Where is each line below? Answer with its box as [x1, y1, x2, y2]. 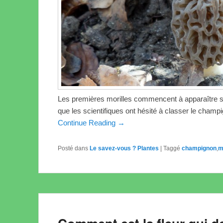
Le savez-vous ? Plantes [90, 144, 159, 152]
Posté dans [58, 144, 88, 152]
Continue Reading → [58, 118, 125, 127]
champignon [182, 144, 217, 152]
